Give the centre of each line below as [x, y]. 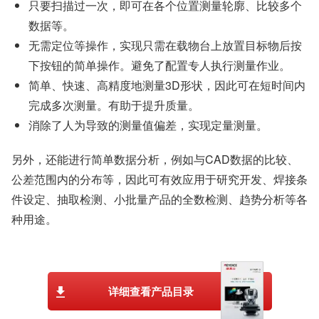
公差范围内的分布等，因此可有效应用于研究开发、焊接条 [159, 179]
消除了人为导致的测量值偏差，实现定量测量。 [148, 125]
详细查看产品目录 [151, 291]
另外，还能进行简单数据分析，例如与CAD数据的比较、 [155, 159]
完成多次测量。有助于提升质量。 [114, 105]
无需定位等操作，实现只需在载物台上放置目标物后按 [165, 45]
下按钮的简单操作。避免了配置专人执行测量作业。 [159, 65]
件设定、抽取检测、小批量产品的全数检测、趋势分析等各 [159, 199]
